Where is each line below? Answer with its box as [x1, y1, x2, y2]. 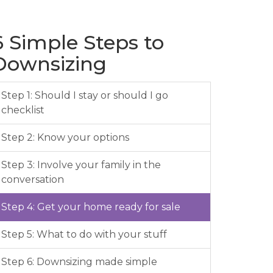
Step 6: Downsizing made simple [1, 256, 157, 268]
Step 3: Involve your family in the [1, 159, 161, 171]
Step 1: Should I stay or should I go [1, 90, 168, 101]
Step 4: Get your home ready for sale [1, 201, 180, 213]
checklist [1, 104, 44, 116]
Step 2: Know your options [1, 132, 129, 143]
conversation [1, 174, 64, 185]
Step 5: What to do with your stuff [1, 229, 167, 240]
